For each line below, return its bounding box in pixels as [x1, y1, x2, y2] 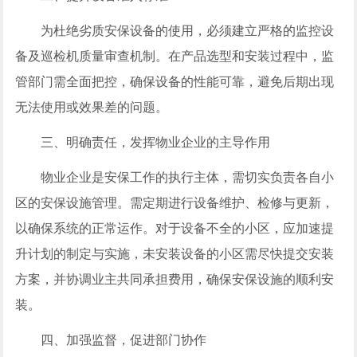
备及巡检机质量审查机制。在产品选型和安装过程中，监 [15, 49, 335, 63]
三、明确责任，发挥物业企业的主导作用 [41, 135, 271, 149]
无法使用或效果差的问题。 [15, 100, 169, 114]
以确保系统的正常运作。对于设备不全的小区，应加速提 [15, 222, 335, 235]
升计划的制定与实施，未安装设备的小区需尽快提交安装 [15, 247, 335, 261]
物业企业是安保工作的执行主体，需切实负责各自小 [41, 171, 335, 184]
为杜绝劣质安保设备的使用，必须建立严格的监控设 [41, 24, 335, 37]
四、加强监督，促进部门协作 [41, 333, 207, 347]
